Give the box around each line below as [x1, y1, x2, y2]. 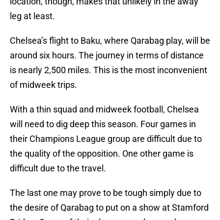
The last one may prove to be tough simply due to [10, 188, 201, 198]
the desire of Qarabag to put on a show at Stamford [10, 202, 209, 213]
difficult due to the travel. [10, 163, 106, 174]
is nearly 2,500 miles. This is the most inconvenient [10, 65, 207, 76]
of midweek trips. [10, 80, 77, 90]
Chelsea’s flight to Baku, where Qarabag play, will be [10, 35, 210, 46]
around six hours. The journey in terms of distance [10, 50, 204, 61]
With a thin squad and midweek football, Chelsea [10, 104, 199, 115]
